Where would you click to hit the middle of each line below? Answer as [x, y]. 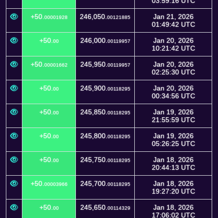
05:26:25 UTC [173, 144]
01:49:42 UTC [173, 24]
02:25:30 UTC [173, 72]
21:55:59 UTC [173, 120]
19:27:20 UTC [173, 191]
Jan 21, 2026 [173, 17]
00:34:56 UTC [173, 96]
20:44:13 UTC [173, 167]
